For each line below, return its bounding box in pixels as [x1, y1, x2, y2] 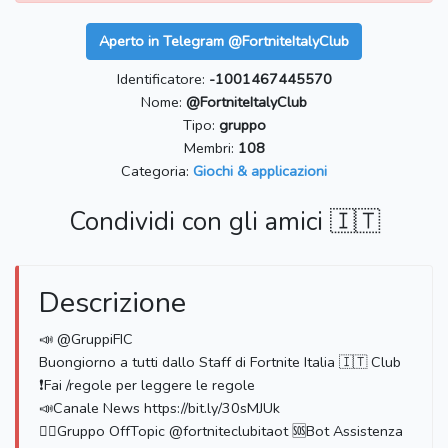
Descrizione [39, 283, 186, 323]
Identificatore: [116, 69, 209, 90]
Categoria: [121, 161, 193, 182]
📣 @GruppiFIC [39, 329, 133, 350]
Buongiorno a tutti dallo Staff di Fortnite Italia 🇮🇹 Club [39, 352, 401, 373]
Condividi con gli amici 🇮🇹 [68, 205, 380, 240]
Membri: [183, 138, 238, 159]
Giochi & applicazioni [193, 161, 327, 182]
